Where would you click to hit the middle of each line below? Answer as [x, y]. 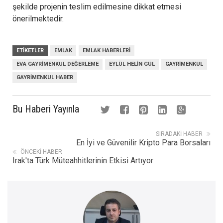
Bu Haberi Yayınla [46, 109]
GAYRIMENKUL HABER [45, 77]
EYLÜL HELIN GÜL [132, 64]
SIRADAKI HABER [179, 134]
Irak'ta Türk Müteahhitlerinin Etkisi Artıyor [83, 160]
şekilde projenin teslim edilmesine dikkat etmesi [97, 6]
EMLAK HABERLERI [107, 50]
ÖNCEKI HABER [41, 152]
